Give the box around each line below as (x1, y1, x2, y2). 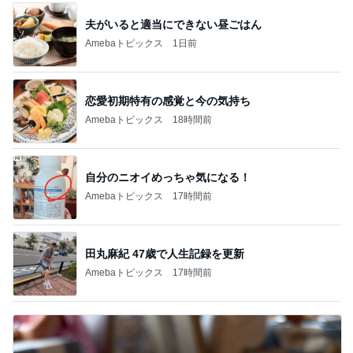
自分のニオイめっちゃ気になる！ (85, 171, 251, 184)
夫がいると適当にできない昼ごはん (85, 18, 262, 32)
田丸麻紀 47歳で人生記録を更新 (85, 247, 244, 261)
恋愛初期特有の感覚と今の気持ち (85, 95, 251, 108)
